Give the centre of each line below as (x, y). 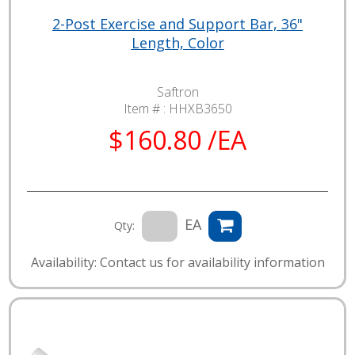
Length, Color (177, 42)
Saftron (177, 92)
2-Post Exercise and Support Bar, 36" (177, 23)
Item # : (146, 108)
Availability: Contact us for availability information (177, 262)
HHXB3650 (200, 108)
